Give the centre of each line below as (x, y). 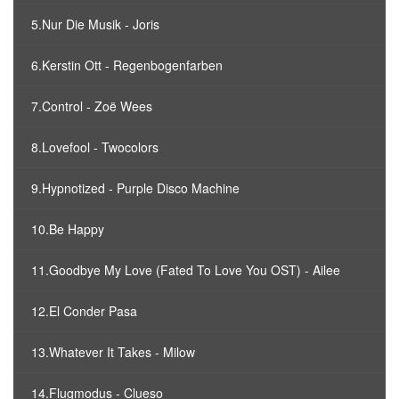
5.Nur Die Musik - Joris (95, 24)
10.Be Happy (68, 229)
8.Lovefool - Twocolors (95, 147)
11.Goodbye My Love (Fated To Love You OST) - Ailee (186, 270)
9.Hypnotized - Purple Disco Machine (135, 188)
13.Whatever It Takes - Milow (113, 352)
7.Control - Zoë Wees (92, 106)
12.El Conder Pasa (84, 311)
